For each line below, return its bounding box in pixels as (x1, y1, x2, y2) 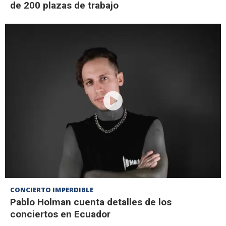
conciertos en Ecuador (10, 208, 110, 220)
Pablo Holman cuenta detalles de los (10, 196, 172, 208)
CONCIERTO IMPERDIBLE (10, 185, 93, 195)
